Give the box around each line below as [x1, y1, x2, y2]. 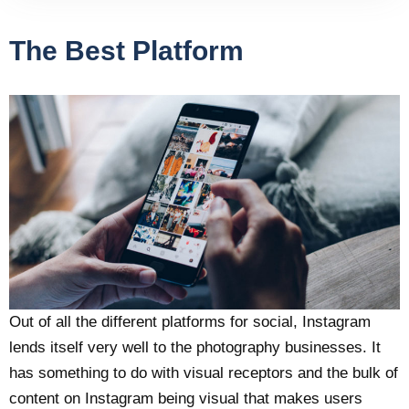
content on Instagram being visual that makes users [9, 389, 362, 407]
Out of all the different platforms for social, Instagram [9, 312, 371, 330]
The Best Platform [9, 35, 244, 66]
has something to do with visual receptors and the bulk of [9, 363, 398, 382]
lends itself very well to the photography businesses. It [9, 338, 381, 356]
